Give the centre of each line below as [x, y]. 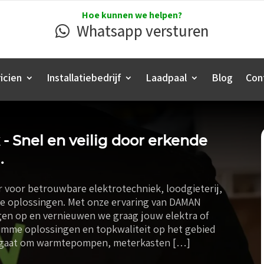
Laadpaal [166, 78]
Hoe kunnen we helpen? [132, 15]
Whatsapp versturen [142, 31]
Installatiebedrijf [84, 78]
